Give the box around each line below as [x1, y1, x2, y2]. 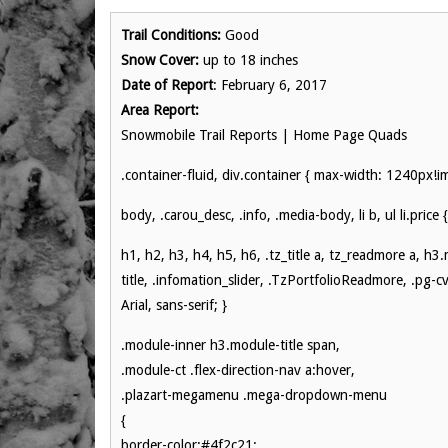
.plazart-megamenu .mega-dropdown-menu [121, 387, 387, 403]
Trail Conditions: [121, 27, 221, 43]
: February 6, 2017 [213, 77, 327, 93]
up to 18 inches [199, 52, 298, 68]
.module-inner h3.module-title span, [121, 337, 340, 353]
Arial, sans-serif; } [121, 297, 227, 313]
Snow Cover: [121, 52, 199, 68]
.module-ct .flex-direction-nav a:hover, [121, 362, 355, 378]
